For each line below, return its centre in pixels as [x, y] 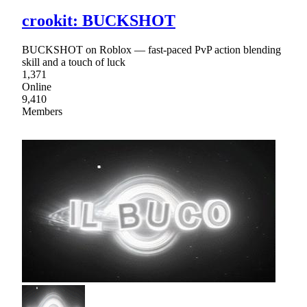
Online [37, 86]
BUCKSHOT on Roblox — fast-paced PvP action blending [151, 49]
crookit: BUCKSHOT [99, 20]
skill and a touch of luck [74, 62]
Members [42, 111]
